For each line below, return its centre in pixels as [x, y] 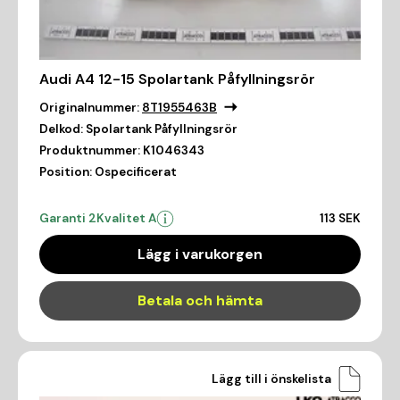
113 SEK [340, 219]
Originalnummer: [89, 108]
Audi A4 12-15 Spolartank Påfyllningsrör [177, 79]
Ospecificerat [136, 172]
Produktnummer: [90, 151]
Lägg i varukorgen [200, 254]
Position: [66, 172]
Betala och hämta [200, 301]
